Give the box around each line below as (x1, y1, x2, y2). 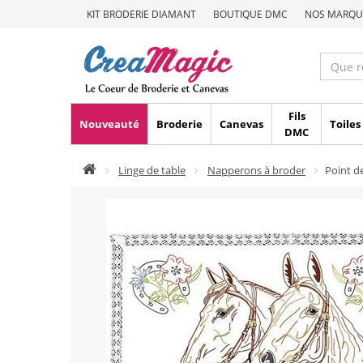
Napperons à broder (207, 163, 305, 177)
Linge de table (118, 163, 186, 177)
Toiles (330, 117, 361, 131)
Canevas (220, 117, 263, 131)
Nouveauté (79, 117, 139, 131)
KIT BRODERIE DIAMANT (87, 7, 196, 21)
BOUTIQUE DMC (213, 7, 288, 21)
